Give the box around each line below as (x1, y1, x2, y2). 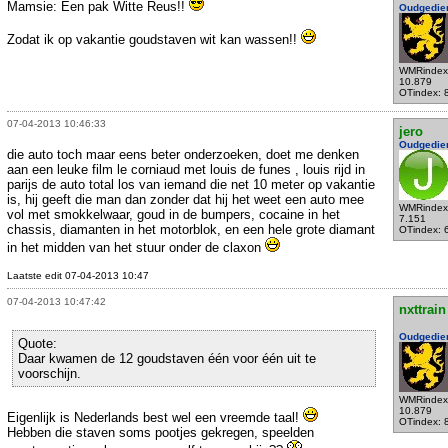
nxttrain (398, 301, 446, 317)
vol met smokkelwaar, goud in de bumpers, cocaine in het (7, 207, 340, 223)
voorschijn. (18, 365, 81, 381)
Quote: (18, 335, 57, 351)
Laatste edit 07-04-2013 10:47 (7, 270, 149, 282)
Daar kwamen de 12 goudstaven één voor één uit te (18, 350, 316, 366)
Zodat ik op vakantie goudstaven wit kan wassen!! (7, 31, 301, 47)
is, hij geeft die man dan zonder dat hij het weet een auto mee (7, 192, 364, 208)
